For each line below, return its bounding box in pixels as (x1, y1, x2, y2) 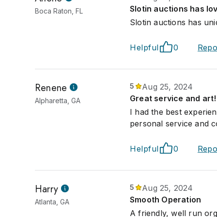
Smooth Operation (130, 195, 201, 204)
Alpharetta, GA (35, 96, 80, 105)
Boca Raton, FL (35, 7, 83, 15)
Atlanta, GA (35, 198, 69, 206)
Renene (35, 81, 67, 95)
